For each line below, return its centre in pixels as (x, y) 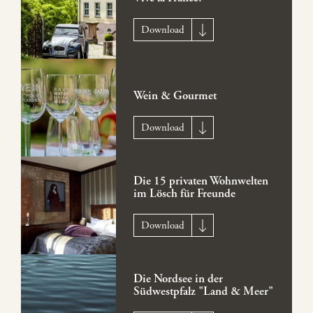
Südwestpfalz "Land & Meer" (203, 292)
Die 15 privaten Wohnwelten (201, 181)
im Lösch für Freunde (184, 194)
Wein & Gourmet (175, 96)
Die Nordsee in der (178, 279)
